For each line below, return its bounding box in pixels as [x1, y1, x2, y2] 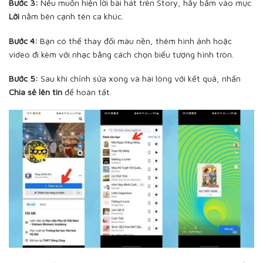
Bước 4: [9, 35, 38, 46]
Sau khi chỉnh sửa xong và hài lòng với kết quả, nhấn [38, 73, 241, 84]
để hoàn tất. [62, 87, 112, 97]
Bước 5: [9, 73, 38, 84]
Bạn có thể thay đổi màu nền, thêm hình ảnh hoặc [38, 35, 232, 46]
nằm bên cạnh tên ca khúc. [19, 11, 123, 21]
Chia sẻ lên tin [9, 87, 62, 97]
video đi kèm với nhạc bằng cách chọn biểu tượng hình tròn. [9, 49, 234, 59]
